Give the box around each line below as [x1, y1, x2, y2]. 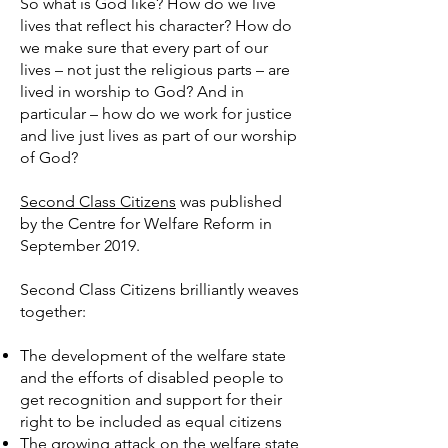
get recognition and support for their [20, 390, 282, 409]
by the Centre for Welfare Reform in [20, 214, 272, 233]
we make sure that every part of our [20, 38, 268, 57]
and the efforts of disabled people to [20, 368, 284, 387]
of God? [20, 148, 78, 167]
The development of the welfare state [20, 346, 286, 365]
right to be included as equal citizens [20, 412, 282, 431]
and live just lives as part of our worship [20, 126, 297, 145]
